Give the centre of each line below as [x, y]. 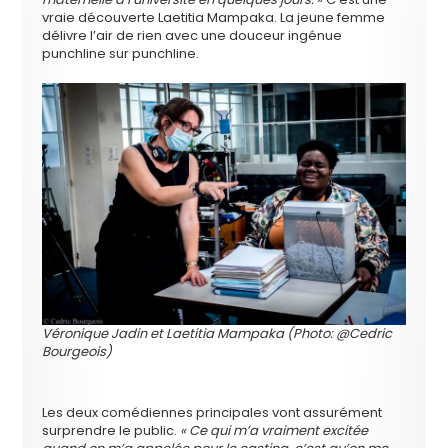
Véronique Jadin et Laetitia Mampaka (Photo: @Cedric [217, 333]
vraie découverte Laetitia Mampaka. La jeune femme [214, 17]
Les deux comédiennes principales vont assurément [212, 412]
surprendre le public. [111, 430]
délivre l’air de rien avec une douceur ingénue [192, 35]
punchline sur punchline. [121, 53]
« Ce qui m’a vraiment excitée [274, 430]
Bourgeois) [77, 351]
